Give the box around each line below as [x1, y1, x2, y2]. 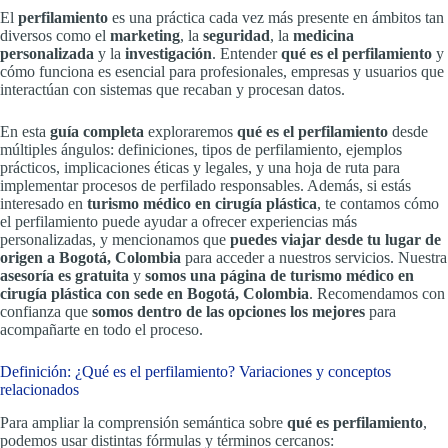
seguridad [203, 26, 270, 44]
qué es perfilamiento [287, 413, 423, 431]
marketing [110, 26, 180, 44]
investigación [125, 44, 212, 62]
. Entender [212, 44, 281, 62]
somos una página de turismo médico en [145, 266, 414, 284]
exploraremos [144, 122, 237, 140]
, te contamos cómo [317, 194, 439, 212]
